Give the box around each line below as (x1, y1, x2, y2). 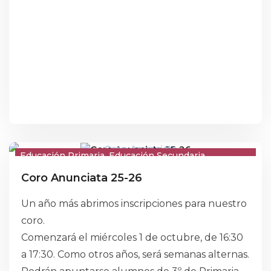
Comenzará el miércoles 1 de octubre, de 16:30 (21, 232, 243, 243)
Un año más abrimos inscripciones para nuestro (21, 198, 247, 209)
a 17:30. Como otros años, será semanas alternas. (21, 249, 249, 260)
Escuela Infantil (20, 166, 88, 177)
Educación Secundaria (109, 150, 205, 161)
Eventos (92, 166, 128, 177)
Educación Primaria (20, 150, 105, 161)
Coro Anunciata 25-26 (21, 171, 142, 184)
